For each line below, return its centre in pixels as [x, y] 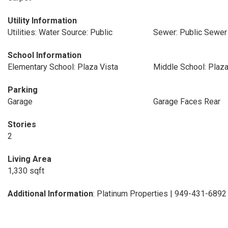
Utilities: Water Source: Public [60, 32]
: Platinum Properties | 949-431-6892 [160, 194]
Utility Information [42, 21]
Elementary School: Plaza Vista [63, 67]
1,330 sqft [26, 171]
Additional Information [50, 194]
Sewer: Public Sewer [190, 32]
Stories [22, 124]
